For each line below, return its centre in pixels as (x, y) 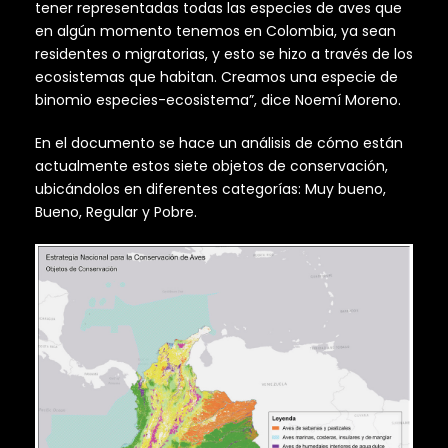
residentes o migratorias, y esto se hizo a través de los (224, 54)
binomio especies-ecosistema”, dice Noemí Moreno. (218, 100)
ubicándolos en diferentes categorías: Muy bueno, (210, 189)
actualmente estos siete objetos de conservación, (211, 166)
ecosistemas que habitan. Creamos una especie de (216, 77)
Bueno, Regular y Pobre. (116, 212)
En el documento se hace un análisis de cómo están (219, 143)
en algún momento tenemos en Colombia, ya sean (215, 31)
